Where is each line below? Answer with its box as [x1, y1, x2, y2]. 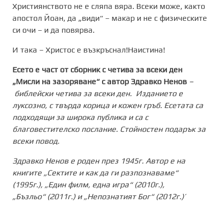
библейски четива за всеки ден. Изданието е [12, 88, 183, 98]
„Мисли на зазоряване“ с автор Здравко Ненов [12, 76, 187, 86]
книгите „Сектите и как [12, 167, 100, 177]
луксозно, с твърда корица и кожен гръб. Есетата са [12, 100, 203, 110]
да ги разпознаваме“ [100, 167, 178, 177]
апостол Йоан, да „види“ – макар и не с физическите [12, 13, 207, 23]
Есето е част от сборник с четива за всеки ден [12, 64, 182, 74]
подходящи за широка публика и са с [12, 112, 148, 122]
